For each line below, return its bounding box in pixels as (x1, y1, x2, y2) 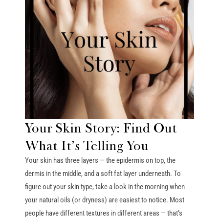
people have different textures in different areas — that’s (24, 208, 182, 218)
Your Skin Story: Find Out (24, 119, 177, 136)
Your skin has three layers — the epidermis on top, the (24, 155, 175, 165)
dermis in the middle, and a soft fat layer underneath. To (24, 169, 181, 178)
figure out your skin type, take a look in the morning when (24, 182, 185, 191)
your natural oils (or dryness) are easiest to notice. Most (24, 195, 184, 204)
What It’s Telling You (24, 136, 149, 153)
